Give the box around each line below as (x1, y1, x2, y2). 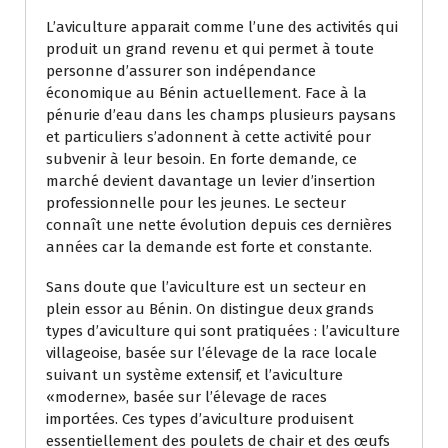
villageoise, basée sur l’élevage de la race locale (46, 343, 377, 362)
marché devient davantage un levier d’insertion (46, 171, 376, 190)
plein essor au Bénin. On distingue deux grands (46, 299, 374, 318)
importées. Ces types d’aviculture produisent (46, 409, 354, 428)
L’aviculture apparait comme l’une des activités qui (46, 17, 398, 36)
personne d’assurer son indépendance (46, 61, 316, 80)
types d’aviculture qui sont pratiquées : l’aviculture (46, 321, 400, 340)
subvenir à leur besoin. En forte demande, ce (46, 149, 357, 168)
